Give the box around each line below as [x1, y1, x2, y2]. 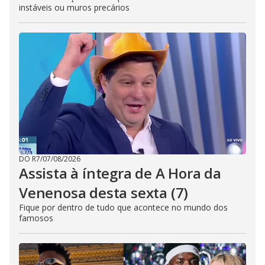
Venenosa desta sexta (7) [19, 183, 189, 202]
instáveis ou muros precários [19, 2, 130, 13]
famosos [19, 212, 53, 224]
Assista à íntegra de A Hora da [19, 163, 221, 183]
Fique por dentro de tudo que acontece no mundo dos [19, 202, 228, 213]
